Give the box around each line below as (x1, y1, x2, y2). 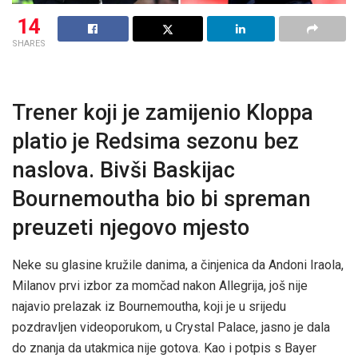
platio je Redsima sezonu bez (12, 129, 299, 155)
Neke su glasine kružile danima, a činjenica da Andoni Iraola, (12, 257, 344, 273)
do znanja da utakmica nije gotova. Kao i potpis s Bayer (12, 340, 316, 356)
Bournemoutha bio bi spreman (12, 186, 311, 213)
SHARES (12, 38, 46, 49)
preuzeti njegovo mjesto (12, 215, 249, 241)
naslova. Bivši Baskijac (12, 157, 235, 184)
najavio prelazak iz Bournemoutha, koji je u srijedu (12, 299, 286, 315)
